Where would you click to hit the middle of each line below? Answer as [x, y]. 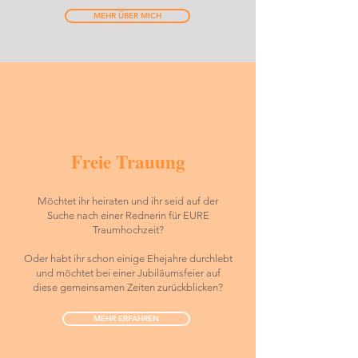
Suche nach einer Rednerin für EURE [128, 215]
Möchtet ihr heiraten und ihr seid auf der [128, 201]
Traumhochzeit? [128, 230]
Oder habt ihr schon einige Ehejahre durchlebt [128, 259]
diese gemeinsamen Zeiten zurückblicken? [128, 287]
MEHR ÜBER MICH [127, 16]
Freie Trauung [128, 161]
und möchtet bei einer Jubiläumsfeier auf [128, 273]
